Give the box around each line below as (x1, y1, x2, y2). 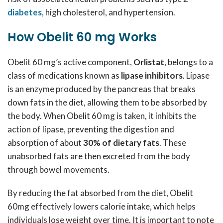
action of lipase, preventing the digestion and (7, 124, 174, 134)
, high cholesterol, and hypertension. (42, 7, 175, 17)
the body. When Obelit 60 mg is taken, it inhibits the (7, 111, 196, 121)
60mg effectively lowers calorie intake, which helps (7, 201, 196, 212)
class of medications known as (7, 70, 121, 81)
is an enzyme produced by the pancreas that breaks (7, 84, 196, 94)
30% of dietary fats (83, 137, 159, 148)
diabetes (7, 7, 42, 17)
